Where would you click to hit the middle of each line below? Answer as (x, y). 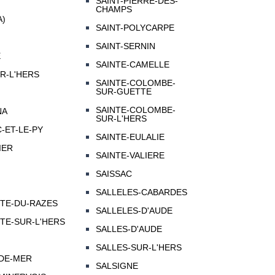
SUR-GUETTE (123, 92)
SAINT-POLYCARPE (135, 28)
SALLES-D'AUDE (129, 229)
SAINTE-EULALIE (130, 137)
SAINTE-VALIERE (130, 156)
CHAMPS (114, 10)
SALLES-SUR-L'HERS (138, 248)
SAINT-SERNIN (125, 46)
